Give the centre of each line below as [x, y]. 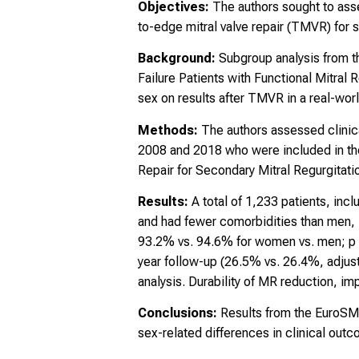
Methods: [169, 130]
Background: [178, 58]
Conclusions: [177, 313]
